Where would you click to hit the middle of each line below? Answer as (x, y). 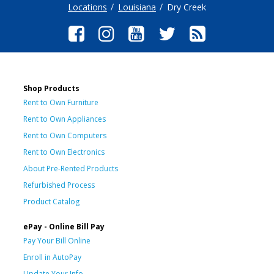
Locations (87, 7)
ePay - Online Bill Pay (64, 226)
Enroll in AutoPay (52, 257)
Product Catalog (51, 201)
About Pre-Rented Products (71, 168)
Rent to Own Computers (65, 135)
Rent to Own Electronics (64, 152)
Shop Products (51, 88)
